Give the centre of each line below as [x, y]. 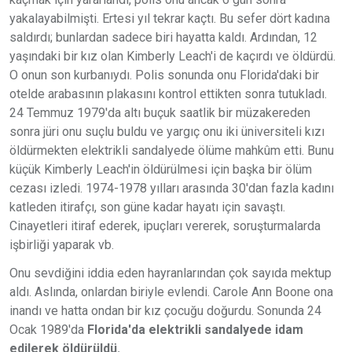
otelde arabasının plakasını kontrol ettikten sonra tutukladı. [168, 93]
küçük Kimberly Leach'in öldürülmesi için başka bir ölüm [161, 169]
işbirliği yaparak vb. [62, 244]
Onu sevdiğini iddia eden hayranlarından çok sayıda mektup [170, 273]
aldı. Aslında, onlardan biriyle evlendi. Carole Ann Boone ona [171, 291]
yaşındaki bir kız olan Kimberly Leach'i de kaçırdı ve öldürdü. [172, 56]
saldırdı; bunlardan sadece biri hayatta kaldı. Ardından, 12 [163, 37]
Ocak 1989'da [48, 329]
